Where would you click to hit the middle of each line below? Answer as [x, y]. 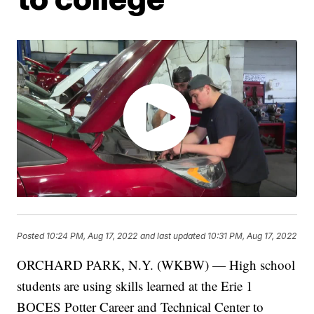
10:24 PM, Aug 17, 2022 [92, 235]
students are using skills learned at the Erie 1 [135, 286]
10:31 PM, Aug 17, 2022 [252, 235]
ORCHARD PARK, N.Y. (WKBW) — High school [156, 265]
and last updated [173, 235]
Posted [32, 235]
